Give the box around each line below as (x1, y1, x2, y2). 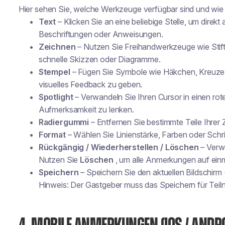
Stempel (38, 67, 70, 77)
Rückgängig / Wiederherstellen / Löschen (38, 142, 199, 152)
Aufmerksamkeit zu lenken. (38, 104, 134, 115)
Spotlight (38, 92, 73, 102)
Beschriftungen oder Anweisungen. (38, 29, 163, 39)
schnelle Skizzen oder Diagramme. (38, 54, 161, 64)
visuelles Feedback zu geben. (38, 79, 143, 89)
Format (38, 130, 66, 140)
